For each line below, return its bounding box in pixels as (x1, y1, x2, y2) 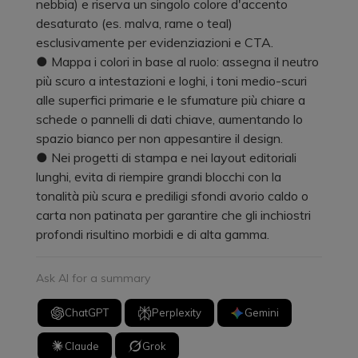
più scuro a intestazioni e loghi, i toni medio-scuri (36, 72, 307, 89)
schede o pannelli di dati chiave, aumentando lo (36, 110, 303, 127)
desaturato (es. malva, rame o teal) (36, 14, 233, 31)
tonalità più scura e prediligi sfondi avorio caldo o (36, 187, 308, 204)
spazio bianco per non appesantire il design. (36, 129, 283, 146)
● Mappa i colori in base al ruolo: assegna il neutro (36, 53, 319, 70)
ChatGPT (65, 306, 109, 320)
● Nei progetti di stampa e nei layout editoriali (36, 149, 296, 165)
